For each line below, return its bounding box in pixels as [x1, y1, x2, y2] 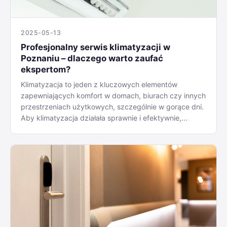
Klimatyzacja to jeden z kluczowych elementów [21, 80, 177, 89]
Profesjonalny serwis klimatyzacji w [21, 42, 170, 52]
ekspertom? [21, 64, 70, 74]
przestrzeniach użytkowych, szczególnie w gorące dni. [21, 102, 204, 111]
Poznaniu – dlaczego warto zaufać [21, 53, 163, 63]
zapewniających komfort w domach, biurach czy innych [21, 91, 206, 100]
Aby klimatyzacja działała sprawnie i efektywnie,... [21, 113, 187, 122]
